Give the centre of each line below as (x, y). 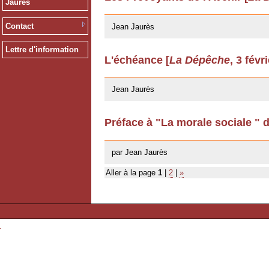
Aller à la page (132, 172)
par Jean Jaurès (140, 152)
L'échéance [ (137, 60)
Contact (19, 26)
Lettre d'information (42, 50)
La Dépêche (200, 60)
